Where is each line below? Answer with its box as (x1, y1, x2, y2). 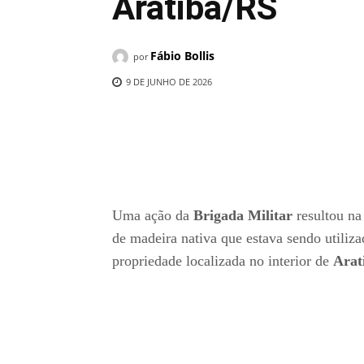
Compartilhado (150, 118, 218, 131)
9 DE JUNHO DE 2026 (126, 76, 212, 89)
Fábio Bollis (150, 48, 214, 64)
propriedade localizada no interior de (112, 253, 333, 270)
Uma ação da (112, 207, 193, 224)
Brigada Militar (193, 207, 297, 224)
